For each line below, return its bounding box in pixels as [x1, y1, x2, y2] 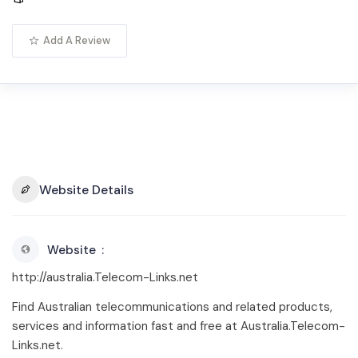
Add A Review [43, 34, 110, 47]
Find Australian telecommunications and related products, [12, 299, 332, 315]
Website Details [39, 181, 133, 198]
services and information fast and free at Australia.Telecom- [12, 318, 345, 334]
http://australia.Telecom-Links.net [12, 269, 198, 285]
